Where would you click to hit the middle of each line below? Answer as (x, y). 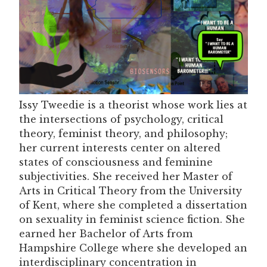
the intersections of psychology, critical (121, 119)
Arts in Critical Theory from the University (131, 191)
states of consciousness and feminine (116, 162)
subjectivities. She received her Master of (126, 177)
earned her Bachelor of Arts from (106, 234)
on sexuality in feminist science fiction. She (132, 220)
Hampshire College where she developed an (133, 248)
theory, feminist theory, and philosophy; (123, 134)
